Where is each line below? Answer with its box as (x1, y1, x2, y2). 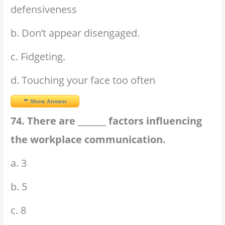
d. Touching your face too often (11, 73, 156, 87)
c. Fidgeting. (11, 49, 66, 63)
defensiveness (11, 2, 77, 16)
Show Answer (30, 97, 67, 105)
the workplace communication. (11, 132, 166, 146)
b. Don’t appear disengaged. (11, 26, 140, 40)
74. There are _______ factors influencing (11, 114, 202, 128)
